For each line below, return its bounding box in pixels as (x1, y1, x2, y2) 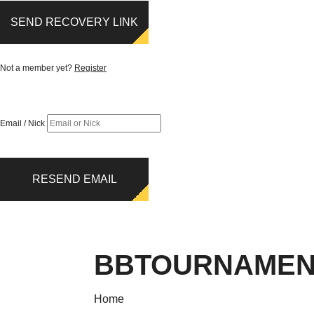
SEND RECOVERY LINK (11, 16, 138, 28)
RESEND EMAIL (32, 173, 117, 185)
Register (74, 63, 107, 73)
